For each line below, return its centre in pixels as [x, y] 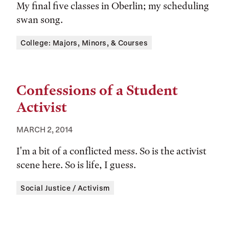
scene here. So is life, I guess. [76, 165]
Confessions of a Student [97, 90]
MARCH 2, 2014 [44, 129]
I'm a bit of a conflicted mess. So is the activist [111, 151]
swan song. [40, 20]
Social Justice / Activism [65, 188]
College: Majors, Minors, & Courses [84, 43]
